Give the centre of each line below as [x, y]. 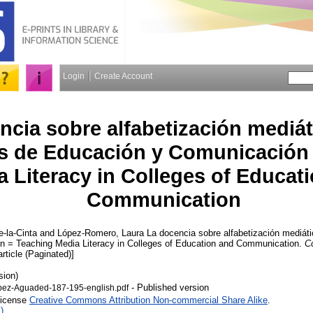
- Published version [169, 287]
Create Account [123, 76]
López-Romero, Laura [101, 233]
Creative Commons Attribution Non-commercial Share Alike [148, 300]
